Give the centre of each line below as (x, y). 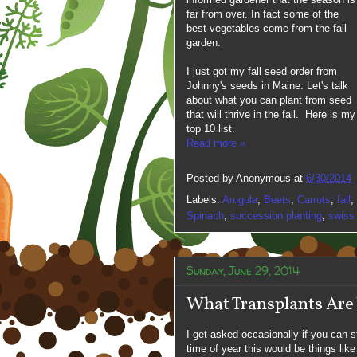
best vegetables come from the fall (267, 28)
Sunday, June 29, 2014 (243, 270)
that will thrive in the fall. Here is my (271, 114)
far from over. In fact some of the (263, 14)
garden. (204, 42)
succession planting (276, 215)
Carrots (314, 199)
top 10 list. (211, 128)
